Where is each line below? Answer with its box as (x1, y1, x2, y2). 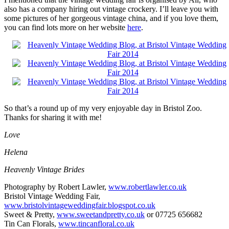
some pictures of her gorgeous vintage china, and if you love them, (4, 14, 218, 23)
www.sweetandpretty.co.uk (57, 210, 145, 219)
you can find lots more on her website (4, 23, 127, 32)
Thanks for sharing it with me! (4, 113, 102, 122)
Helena (4, 148, 28, 157)
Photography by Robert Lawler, (4, 182, 108, 192)
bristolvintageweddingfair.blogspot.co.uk (24, 201, 155, 210)
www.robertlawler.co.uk (108, 182, 187, 192)
